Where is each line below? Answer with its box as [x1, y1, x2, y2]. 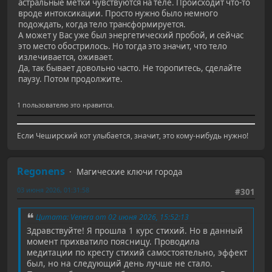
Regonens [17, 165, 65, 178]
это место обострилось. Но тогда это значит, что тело [18, 41, 227, 52]
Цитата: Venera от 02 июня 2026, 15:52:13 [36, 211, 189, 222]
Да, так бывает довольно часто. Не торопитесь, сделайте [18, 63, 242, 74]
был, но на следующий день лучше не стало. [27, 257, 212, 270]
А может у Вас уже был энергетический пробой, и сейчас [18, 30, 243, 41]
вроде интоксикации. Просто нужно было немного [18, 8, 218, 19]
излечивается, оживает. [18, 52, 114, 63]
